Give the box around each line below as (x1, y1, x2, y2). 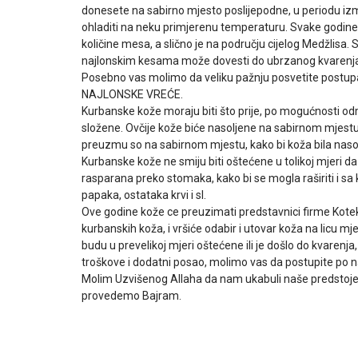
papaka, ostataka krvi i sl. (82, 188, 206, 201)
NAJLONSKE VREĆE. (82, 87, 183, 101)
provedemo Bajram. (82, 288, 181, 302)
